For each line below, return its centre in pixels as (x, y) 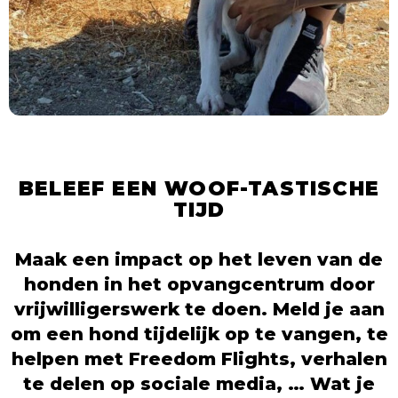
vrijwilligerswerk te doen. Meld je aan (199, 308)
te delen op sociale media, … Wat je (199, 383)
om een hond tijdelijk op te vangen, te (199, 333)
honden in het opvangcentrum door (199, 283)
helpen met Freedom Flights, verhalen (199, 358)
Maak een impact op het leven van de (199, 259)
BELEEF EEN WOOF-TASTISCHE (199, 188)
